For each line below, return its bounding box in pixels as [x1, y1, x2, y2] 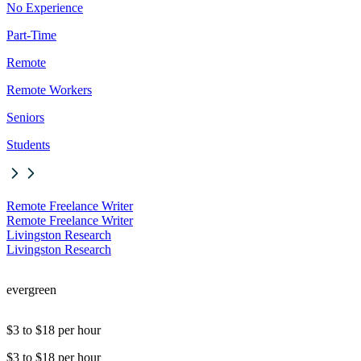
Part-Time [6, 28, 56, 43]
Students [6, 138, 50, 152]
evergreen [6, 283, 56, 297]
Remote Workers [6, 83, 92, 98]
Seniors [6, 110, 44, 125]
